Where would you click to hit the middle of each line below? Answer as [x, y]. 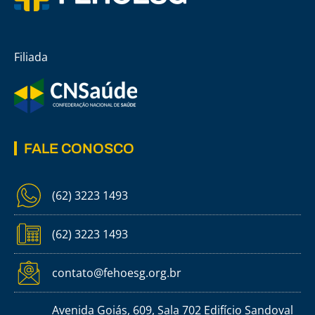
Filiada [31, 57]
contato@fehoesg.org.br [116, 273]
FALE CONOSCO [79, 149]
